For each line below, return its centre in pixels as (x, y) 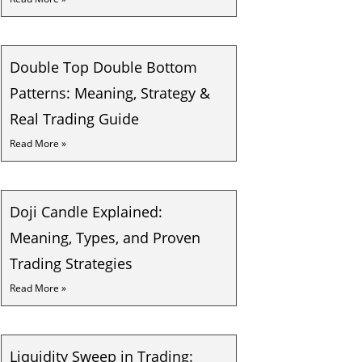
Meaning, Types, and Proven (105, 238)
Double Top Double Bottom (103, 67)
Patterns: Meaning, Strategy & (110, 93)
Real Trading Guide (74, 119)
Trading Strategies (71, 263)
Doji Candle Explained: (86, 212)
